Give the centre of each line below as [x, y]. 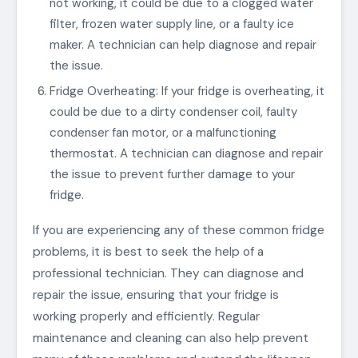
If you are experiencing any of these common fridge [179, 230]
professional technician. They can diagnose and [168, 273]
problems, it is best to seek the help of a [148, 251]
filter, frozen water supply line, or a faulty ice [171, 24]
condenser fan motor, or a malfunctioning [163, 133]
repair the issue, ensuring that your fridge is [156, 294]
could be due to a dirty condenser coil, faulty [173, 112]
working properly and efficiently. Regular [146, 316]
